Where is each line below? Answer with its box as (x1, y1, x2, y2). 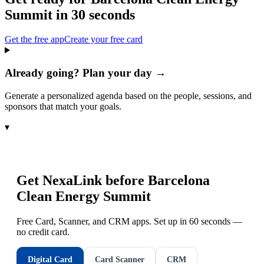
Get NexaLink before (16, 172, 148, 188)
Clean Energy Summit (16, 188, 151, 204)
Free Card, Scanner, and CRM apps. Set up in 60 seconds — (16, 216, 242, 226)
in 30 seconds (52, 6, 135, 22)
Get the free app (5, 34, 64, 45)
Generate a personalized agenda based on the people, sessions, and (5, 90, 252, 101)
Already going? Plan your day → (5, 67, 166, 80)
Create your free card (64, 34, 143, 45)
